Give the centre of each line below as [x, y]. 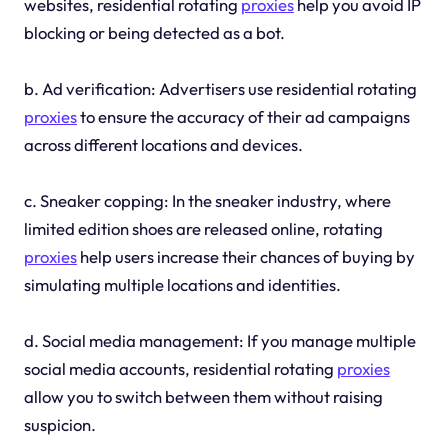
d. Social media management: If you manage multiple [219, 341]
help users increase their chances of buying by [245, 257]
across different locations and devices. [163, 145]
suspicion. [59, 425]
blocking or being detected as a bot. [154, 33]
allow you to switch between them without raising [203, 397]
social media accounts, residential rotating [180, 369]
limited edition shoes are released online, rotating [203, 229]
